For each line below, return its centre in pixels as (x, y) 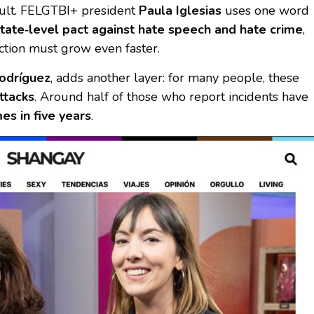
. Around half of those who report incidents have (171, 96)
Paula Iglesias (180, 10)
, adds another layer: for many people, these (175, 77)
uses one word (265, 10)
